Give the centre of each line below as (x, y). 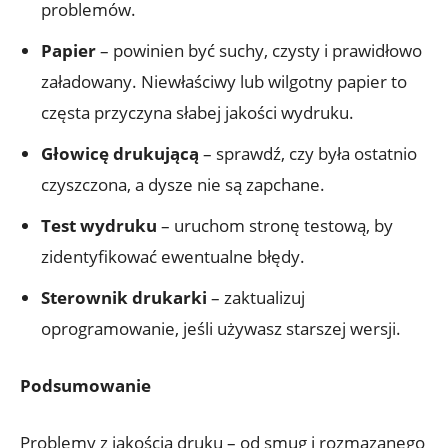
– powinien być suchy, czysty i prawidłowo (259, 51)
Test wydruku (99, 226)
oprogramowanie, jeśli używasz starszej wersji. (221, 329)
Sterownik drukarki (124, 298)
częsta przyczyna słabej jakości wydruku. (197, 113)
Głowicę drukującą (120, 154)
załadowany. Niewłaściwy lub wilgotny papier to (224, 82)
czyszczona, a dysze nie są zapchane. (183, 185)
